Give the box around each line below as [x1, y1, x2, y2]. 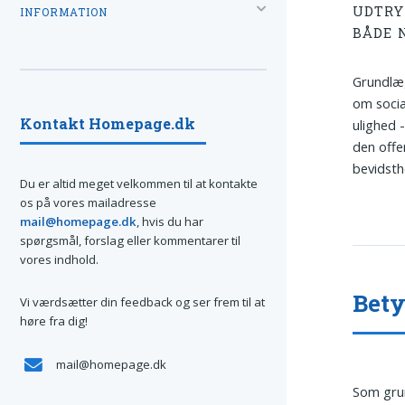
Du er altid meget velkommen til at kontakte [20, 174, 258, 192]
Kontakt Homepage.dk [20, 113, 195, 133]
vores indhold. [20, 250, 99, 268]
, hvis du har [137, 212, 203, 230]
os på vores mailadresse [20, 193, 156, 211]
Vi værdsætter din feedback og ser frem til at [20, 294, 265, 311]
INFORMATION [20, 5, 108, 19]
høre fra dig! [20, 313, 88, 330]
